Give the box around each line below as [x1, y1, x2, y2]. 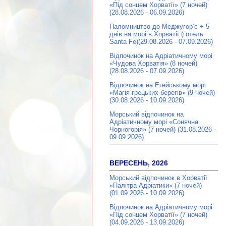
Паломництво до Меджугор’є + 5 [109, 23, 209, 31]
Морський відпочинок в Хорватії [109, 174, 207, 182]
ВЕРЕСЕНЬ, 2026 [109, 158, 168, 167]
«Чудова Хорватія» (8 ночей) [109, 60, 197, 68]
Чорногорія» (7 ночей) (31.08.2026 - [109, 126, 216, 134]
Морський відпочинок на [109, 110, 184, 119]
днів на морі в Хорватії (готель [109, 30, 203, 38]
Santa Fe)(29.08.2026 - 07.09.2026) [109, 38, 213, 46]
